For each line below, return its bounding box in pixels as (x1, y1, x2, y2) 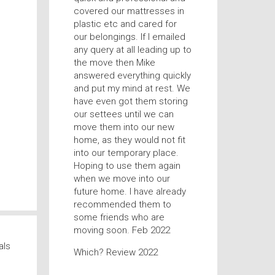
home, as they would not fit (73, 134, 185, 145)
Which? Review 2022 (73, 247, 158, 258)
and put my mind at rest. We (73, 83, 190, 94)
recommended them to (73, 199, 171, 210)
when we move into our (73, 173, 170, 184)
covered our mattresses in (73, 6, 184, 17)
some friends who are (73, 212, 165, 223)
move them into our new (73, 122, 174, 133)
